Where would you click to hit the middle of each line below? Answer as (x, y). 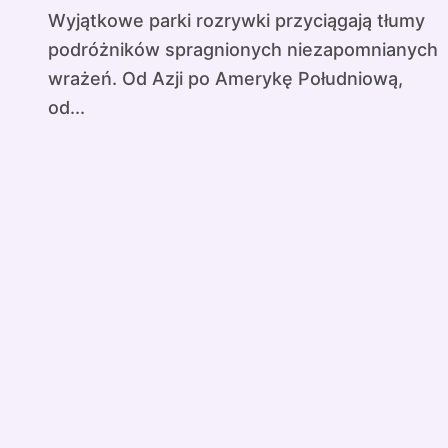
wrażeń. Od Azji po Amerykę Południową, (225, 78)
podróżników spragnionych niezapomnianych (243, 49)
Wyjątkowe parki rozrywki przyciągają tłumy (57, 20)
